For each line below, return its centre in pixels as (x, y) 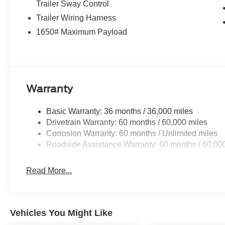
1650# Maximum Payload (82, 32)
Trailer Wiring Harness (76, 18)
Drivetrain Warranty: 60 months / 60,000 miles (127, 122)
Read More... (49, 170)
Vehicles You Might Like (61, 213)
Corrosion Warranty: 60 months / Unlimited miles (132, 133)
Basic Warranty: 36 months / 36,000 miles (120, 111)
